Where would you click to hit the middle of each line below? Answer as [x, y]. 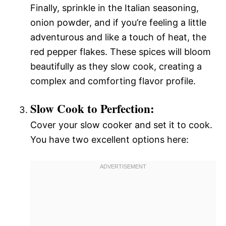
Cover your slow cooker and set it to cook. [121, 125]
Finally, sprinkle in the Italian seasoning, [115, 8]
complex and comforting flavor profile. [113, 81]
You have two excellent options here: [109, 139]
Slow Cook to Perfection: [92, 108]
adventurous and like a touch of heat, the [118, 37]
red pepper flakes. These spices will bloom [121, 52]
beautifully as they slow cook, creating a [116, 66]
